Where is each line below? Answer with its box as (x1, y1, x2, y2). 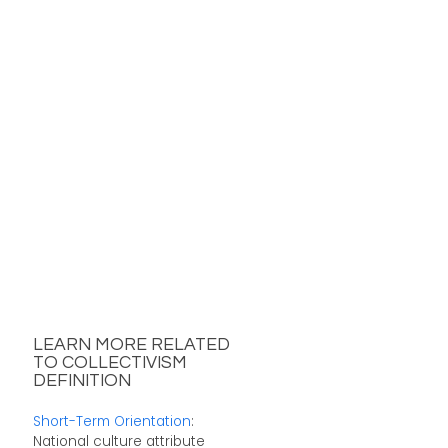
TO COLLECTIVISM (32, 354, 187, 373)
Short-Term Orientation (32, 411, 191, 431)
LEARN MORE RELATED (32, 336, 230, 355)
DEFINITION (32, 372, 131, 391)
